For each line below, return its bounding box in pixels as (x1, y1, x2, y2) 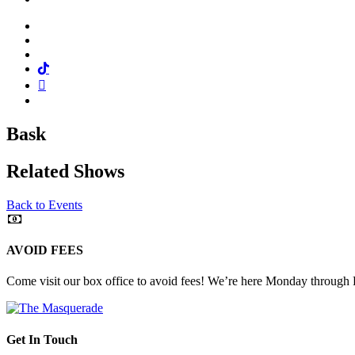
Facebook (37, 18, 86, 32)
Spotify (37, 93, 74, 106)
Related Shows (6, 160, 124, 181)
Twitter (37, 32, 73, 46)
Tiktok (48, 61, 81, 74)
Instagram (37, 47, 86, 60)
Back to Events (6, 197, 82, 212)
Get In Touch (6, 332, 78, 346)
